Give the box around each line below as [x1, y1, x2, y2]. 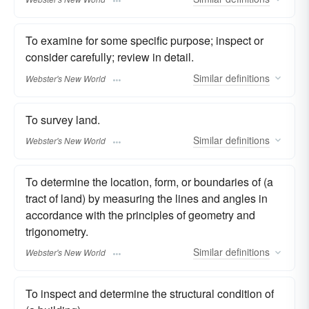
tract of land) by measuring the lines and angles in [26, 190, 268, 206]
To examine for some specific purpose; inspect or [26, 32, 263, 49]
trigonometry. [26, 223, 88, 239]
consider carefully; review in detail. [26, 49, 194, 66]
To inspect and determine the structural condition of [26, 286, 274, 302]
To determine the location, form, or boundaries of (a [26, 173, 273, 190]
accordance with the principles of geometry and [26, 206, 255, 223]
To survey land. [26, 111, 100, 128]
